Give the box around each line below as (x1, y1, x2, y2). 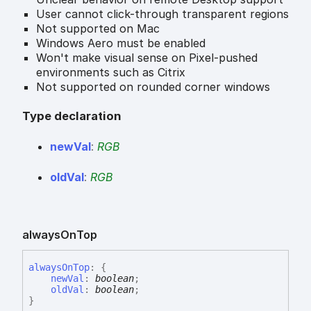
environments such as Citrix (36, 65, 185, 79)
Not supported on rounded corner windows (36, 79, 270, 94)
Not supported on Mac (36, 21, 160, 35)
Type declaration (22, 109, 121, 124)
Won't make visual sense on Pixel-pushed (36, 50, 258, 65)
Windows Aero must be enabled (36, 35, 205, 50)
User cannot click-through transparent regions (36, 6, 289, 21)
